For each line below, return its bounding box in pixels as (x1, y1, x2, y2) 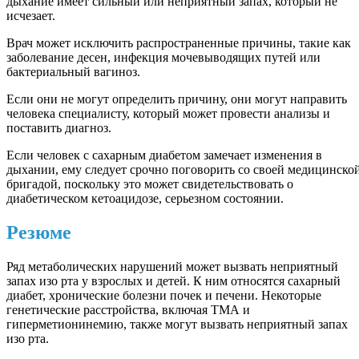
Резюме (6, 222, 71, 244)
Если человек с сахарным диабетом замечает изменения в (6, 148, 322, 163)
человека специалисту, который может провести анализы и (6, 107, 330, 121)
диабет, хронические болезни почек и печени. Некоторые (6, 288, 321, 303)
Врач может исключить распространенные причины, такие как (6, 36, 351, 50)
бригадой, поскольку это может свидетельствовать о (6, 177, 293, 192)
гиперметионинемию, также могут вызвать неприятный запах (6, 317, 348, 332)
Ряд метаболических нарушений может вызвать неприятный (6, 260, 338, 274)
